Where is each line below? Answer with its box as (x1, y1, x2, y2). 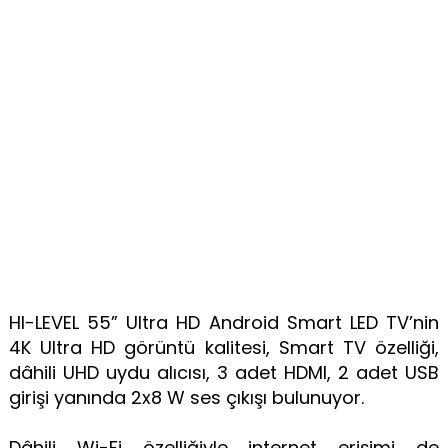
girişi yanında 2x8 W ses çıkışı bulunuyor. (8, 384, 369, 410)
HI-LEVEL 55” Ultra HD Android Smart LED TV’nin (8, 309, 440, 335)
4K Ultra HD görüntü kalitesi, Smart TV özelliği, (8, 334, 440, 360)
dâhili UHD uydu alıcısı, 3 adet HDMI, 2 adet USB (8, 359, 440, 385)
